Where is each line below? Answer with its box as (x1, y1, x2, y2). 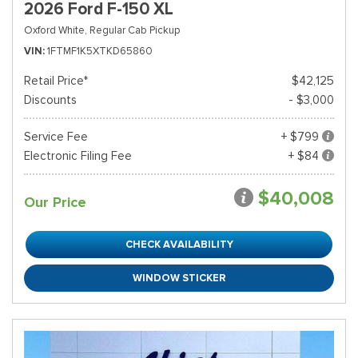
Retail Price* (24, 74, 88, 88)
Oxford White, (24, 23, 87, 37)
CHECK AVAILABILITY (125, 237, 233, 251)
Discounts (24, 93, 77, 107)
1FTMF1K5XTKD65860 (47, 44, 153, 58)
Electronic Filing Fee (24, 149, 132, 163)
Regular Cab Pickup (89, 23, 180, 37)
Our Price (24, 193, 86, 211)
